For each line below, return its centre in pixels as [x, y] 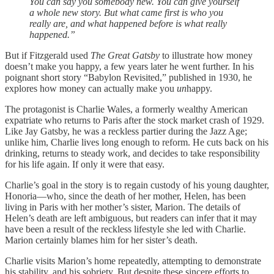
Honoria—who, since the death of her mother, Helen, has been [125, 196]
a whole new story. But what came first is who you [126, 12]
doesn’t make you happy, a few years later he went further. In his [129, 66]
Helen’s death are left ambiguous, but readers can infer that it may [131, 218]
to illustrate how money [206, 55]
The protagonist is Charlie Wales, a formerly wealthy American [126, 109]
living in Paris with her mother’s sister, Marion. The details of [123, 207]
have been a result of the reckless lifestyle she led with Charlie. [125, 229]
